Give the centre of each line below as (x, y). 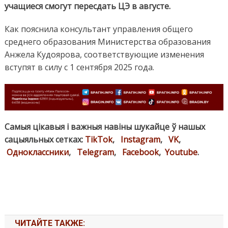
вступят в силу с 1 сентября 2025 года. (79, 67)
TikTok (98, 139)
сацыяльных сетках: (45, 139)
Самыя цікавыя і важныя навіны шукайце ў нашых (105, 126)
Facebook (140, 152)
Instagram (140, 139)
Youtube (181, 152)
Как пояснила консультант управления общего (98, 29)
